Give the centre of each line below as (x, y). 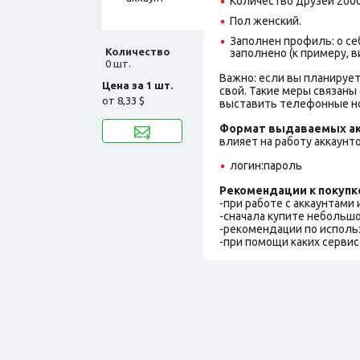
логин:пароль (266, 165)
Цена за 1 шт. (137, 85)
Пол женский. (266, 20)
